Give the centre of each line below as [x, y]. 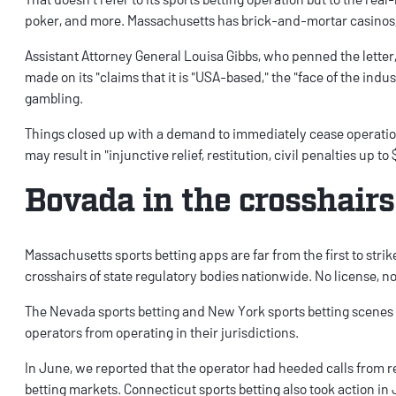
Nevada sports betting [114, 311]
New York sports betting [278, 311]
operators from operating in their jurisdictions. [163, 332]
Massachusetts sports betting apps [126, 255]
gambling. [55, 98]
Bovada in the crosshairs [209, 198]
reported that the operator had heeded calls [225, 368]
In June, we [60, 368]
